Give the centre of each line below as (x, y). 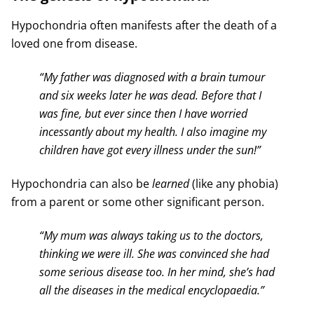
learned (170, 183)
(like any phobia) (233, 183)
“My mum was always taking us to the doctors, (151, 235)
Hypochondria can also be (81, 183)
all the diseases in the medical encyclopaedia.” (151, 290)
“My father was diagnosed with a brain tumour (152, 77)
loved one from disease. (74, 43)
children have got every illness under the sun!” (150, 150)
